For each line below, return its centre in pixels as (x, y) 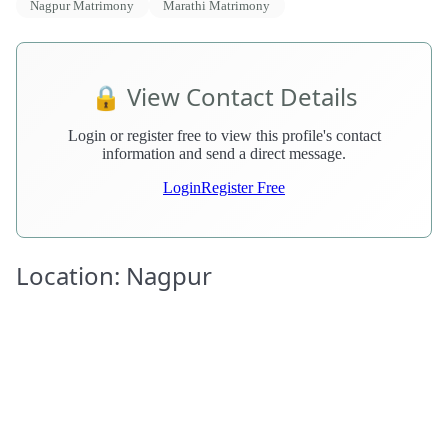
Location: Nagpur (114, 276)
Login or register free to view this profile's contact (224, 136)
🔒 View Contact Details (224, 97)
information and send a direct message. (224, 154)
